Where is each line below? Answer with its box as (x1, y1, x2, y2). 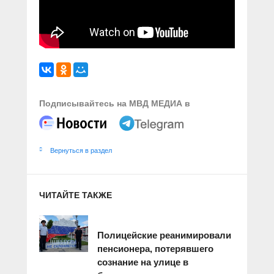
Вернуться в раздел (50, 146, 112, 154)
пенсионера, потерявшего (97, 243, 213, 254)
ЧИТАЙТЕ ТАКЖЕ (39, 190, 112, 200)
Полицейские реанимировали (97, 229, 231, 240)
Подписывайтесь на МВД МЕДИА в (39, 98, 190, 108)
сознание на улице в (97, 256, 188, 267)
